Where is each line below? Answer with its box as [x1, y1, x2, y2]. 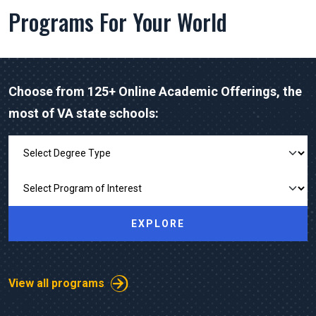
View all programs [8, 276, 104, 290]
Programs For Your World [8, 4, 227, 38]
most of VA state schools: [8, 105, 159, 121]
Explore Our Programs [8, 138, 116, 152]
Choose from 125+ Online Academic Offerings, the [8, 83, 302, 99]
